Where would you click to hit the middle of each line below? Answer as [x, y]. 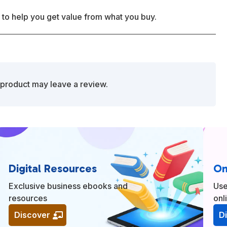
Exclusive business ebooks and [68, 186]
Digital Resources [52, 169]
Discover [32, 215]
